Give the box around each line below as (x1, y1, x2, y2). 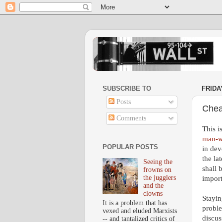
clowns (143, 190, 163, 198)
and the (143, 182, 164, 190)
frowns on (143, 166, 172, 174)
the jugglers (143, 174, 176, 182)
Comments (114, 114, 146, 122)
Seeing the (143, 158, 173, 166)
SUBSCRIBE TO (103, 85, 151, 93)
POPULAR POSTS (103, 143, 158, 151)
